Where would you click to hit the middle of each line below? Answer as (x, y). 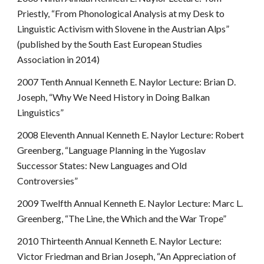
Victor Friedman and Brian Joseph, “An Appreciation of (127, 256)
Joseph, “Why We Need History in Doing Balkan (114, 97)
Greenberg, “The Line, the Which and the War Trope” (123, 218)
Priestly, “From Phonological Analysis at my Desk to (121, 13)
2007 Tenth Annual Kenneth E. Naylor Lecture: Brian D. (127, 82)
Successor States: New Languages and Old (102, 165)
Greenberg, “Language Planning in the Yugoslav (112, 150)
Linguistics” (42, 112)
